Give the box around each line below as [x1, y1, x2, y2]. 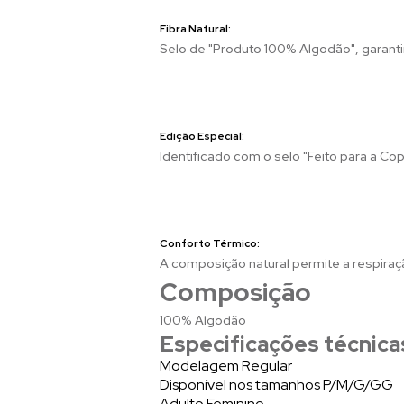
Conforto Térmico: [160, 235, 262, 251]
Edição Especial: [160, 128, 246, 143]
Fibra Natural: [160, 21, 233, 36]
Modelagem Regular [160, 355, 292, 375]
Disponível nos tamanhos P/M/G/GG [160, 374, 393, 394]
